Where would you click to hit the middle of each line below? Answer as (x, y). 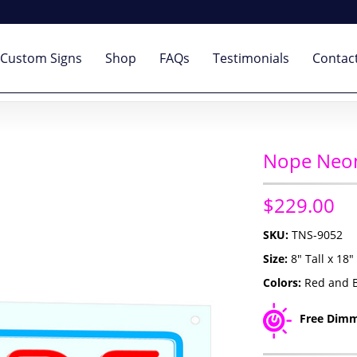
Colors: (283, 283)
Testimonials (251, 58)
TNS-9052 (317, 235)
